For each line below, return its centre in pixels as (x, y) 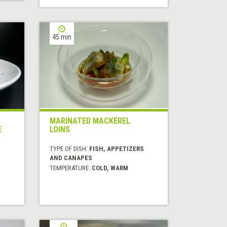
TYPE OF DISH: (70, 149)
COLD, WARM (110, 168)
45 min (62, 37)
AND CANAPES (71, 158)
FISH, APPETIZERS (117, 149)
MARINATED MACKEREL (90, 121)
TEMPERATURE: (71, 168)
